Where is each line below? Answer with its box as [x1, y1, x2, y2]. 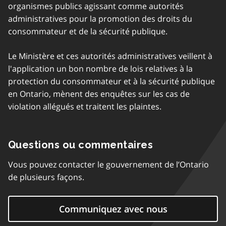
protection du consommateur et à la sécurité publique [8, 76, 215, 87]
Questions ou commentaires [8, 139, 153, 151]
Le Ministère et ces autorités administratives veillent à [8, 50, 212, 62]
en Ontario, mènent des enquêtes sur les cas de [8, 88, 190, 99]
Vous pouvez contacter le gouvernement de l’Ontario [8, 159, 209, 170]
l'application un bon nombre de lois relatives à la [8, 63, 193, 74]
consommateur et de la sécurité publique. [8, 26, 167, 37]
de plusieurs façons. [8, 172, 84, 183]
